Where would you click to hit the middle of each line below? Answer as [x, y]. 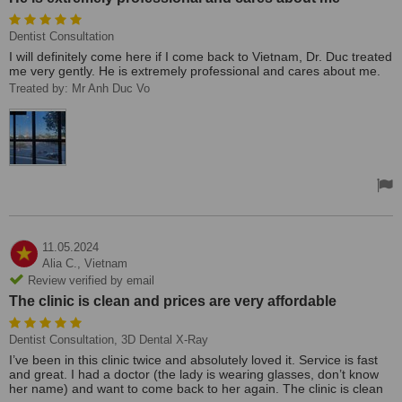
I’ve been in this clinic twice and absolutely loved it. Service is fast [193, 360]
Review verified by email [89, 280]
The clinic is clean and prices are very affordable [173, 301]
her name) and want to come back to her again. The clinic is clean [196, 389]
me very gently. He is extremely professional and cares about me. [195, 71]
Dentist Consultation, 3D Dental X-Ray [109, 340]
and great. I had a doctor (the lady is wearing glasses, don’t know [194, 374]
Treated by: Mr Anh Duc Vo [79, 88]
